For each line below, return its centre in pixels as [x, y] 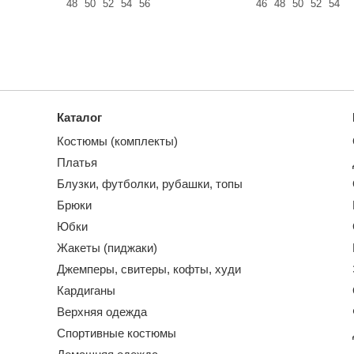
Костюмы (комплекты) [117, 141]
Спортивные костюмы [117, 333]
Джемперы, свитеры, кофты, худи [149, 269]
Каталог [79, 117]
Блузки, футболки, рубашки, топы [150, 184]
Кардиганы [86, 290]
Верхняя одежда [102, 312]
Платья [77, 162]
